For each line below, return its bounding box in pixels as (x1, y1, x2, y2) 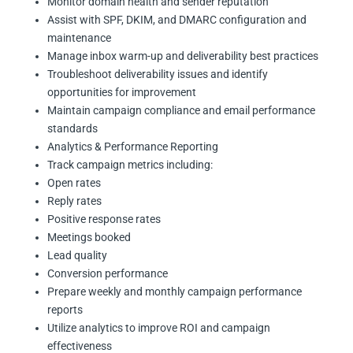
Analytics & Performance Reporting (47, 140, 218, 154)
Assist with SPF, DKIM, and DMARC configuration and (47, 13, 307, 27)
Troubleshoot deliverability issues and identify (47, 68, 268, 81)
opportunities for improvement (47, 86, 196, 99)
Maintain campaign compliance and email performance (47, 104, 315, 117)
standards (47, 122, 98, 136)
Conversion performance (47, 267, 168, 281)
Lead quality (47, 249, 107, 262)
